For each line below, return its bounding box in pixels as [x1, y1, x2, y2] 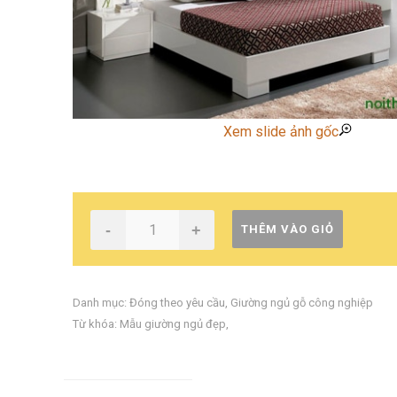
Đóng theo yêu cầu [129, 296, 225, 310]
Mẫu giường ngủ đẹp [120, 317, 226, 331]
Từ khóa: [73, 317, 120, 331]
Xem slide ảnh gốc [223, 123, 339, 141]
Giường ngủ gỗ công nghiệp [230, 296, 373, 310]
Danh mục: [73, 296, 129, 310]
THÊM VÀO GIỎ [241, 222, 334, 237]
